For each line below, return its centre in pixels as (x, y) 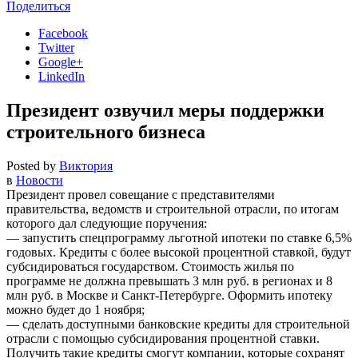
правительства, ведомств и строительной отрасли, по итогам (173, 209)
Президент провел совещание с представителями (141, 194)
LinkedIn (62, 76)
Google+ (61, 62)
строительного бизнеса (106, 131)
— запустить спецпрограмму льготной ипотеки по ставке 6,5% (179, 237)
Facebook (63, 33)
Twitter (56, 48)
